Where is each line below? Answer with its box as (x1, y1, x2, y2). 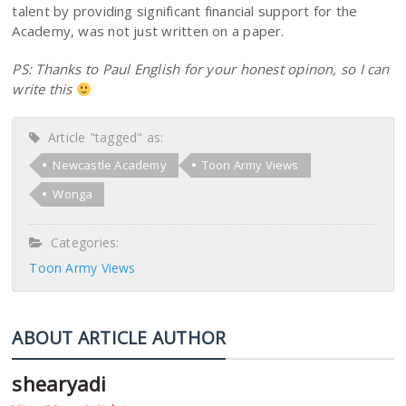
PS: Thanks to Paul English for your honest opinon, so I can (12, 60, 390, 79)
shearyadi (12, 370, 107, 398)
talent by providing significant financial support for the (12, 2, 358, 21)
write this (12, 80, 76, 99)
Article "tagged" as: (40, 129, 164, 147)
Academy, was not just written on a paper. (12, 22, 285, 41)
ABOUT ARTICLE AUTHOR (12, 325, 227, 351)
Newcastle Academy (53, 157, 167, 174)
